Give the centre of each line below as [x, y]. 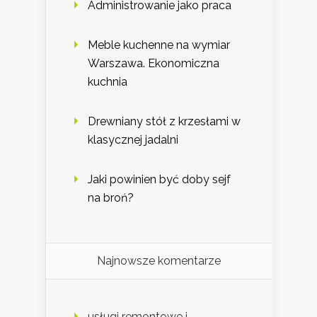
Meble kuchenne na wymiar [159, 45]
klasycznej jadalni [133, 140]
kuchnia [108, 82]
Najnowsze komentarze [159, 261]
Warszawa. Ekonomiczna [154, 64]
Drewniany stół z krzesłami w [164, 122]
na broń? [111, 198]
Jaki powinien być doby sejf [159, 180]
